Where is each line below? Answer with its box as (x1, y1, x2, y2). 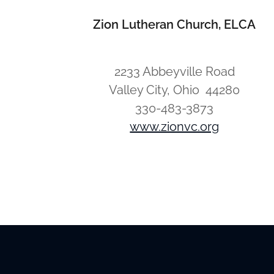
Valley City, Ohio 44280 (109, 83, 240, 97)
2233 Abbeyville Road (114, 64, 235, 79)
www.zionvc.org (130, 119, 220, 134)
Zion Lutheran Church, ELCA (93, 17, 256, 32)
